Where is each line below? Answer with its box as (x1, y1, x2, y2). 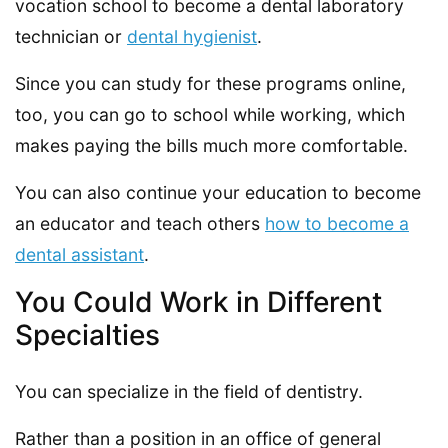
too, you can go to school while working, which (15, 104, 405, 126)
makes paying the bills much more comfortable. (15, 135, 408, 157)
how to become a (265, 213, 409, 235)
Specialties (15, 318, 160, 353)
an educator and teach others (15, 213, 265, 235)
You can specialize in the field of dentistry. (15, 381, 363, 403)
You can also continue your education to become (15, 182, 421, 204)
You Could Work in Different (15, 285, 382, 320)
